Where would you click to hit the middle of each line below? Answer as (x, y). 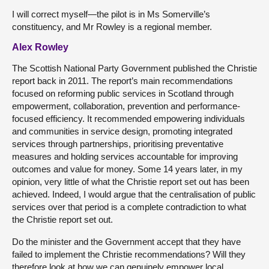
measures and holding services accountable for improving (125, 156)
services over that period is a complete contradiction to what (129, 207)
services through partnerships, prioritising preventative (118, 144)
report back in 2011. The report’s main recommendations (122, 81)
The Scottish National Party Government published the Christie (134, 68)
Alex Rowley (40, 47)
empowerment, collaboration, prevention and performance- (126, 106)
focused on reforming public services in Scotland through (123, 93)
